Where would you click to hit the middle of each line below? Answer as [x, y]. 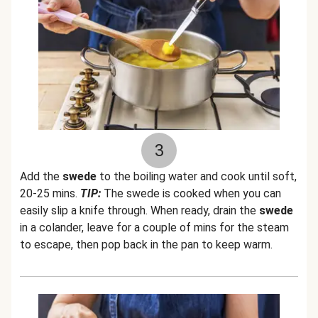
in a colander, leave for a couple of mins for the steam [154, 227]
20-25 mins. [50, 193]
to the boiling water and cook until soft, [197, 176]
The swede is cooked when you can [191, 193]
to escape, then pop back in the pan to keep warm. [146, 245]
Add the [41, 176]
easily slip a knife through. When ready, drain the [139, 210]
